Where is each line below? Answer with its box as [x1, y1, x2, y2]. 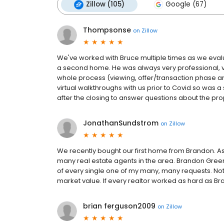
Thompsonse [83, 25, 131, 35]
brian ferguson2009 [83, 201, 155, 211]
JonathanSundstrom [83, 118, 158, 128]
